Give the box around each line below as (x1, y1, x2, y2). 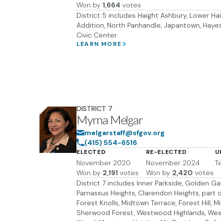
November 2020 (76, 158, 131, 167)
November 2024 (146, 158, 200, 167)
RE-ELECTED (146, 148, 187, 156)
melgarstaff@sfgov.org (84, 128, 165, 137)
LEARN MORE (76, 40, 121, 48)
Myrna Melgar (76, 112, 143, 127)
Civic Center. (76, 31, 118, 39)
